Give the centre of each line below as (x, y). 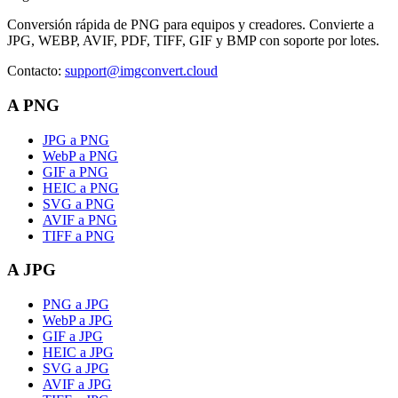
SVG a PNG (79, 203)
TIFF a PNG (79, 235)
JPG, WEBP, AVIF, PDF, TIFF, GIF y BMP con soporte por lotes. (193, 41)
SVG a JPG (76, 368)
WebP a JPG (78, 320)
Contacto (32, 71)
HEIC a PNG (81, 187)
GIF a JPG (73, 336)
